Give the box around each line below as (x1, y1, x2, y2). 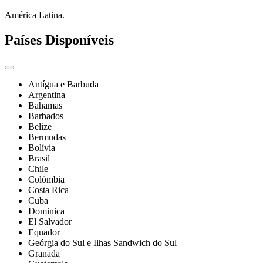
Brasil (28, 153, 50, 164)
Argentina (28, 90, 65, 100)
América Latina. (5, 9, 65, 20)
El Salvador (28, 217, 72, 227)
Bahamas (28, 100, 62, 111)
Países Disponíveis (5, 32, 114, 48)
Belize (28, 122, 52, 132)
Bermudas (28, 132, 66, 143)
